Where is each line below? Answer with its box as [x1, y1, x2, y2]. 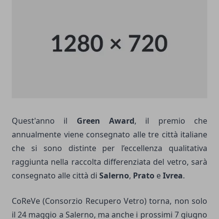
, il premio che [134, 115, 208, 126]
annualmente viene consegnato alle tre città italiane [12, 129, 207, 140]
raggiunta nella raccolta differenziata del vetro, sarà [12, 156, 207, 167]
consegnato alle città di [12, 170, 99, 181]
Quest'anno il [12, 115, 77, 126]
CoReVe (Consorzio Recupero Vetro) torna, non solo [12, 195, 207, 206]
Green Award [76, 115, 135, 126]
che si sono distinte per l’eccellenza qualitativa [12, 142, 207, 153]
